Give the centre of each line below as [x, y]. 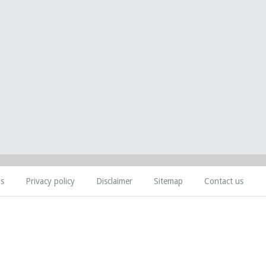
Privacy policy [50, 181]
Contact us [224, 181]
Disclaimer [114, 181]
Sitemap [168, 181]
